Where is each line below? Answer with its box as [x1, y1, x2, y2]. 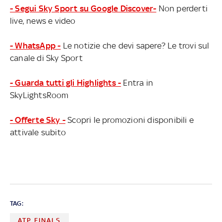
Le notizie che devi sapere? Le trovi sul [60, 40, 210, 51]
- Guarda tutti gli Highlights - [10, 77, 121, 88]
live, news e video [10, 15, 76, 26]
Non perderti [156, 3, 208, 13]
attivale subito [10, 127, 66, 137]
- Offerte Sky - [10, 114, 65, 125]
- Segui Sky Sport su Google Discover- [10, 3, 157, 13]
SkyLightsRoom [10, 90, 69, 100]
